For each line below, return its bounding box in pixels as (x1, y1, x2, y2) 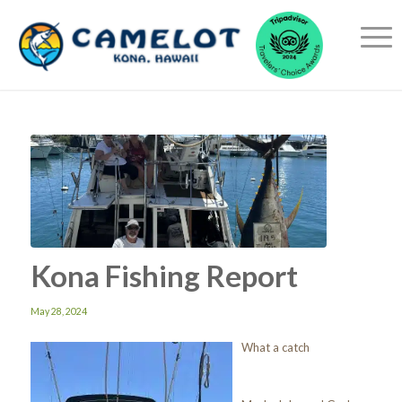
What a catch (240, 339, 310, 354)
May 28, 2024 (30, 305, 87, 317)
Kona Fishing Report (30, 257, 298, 293)
